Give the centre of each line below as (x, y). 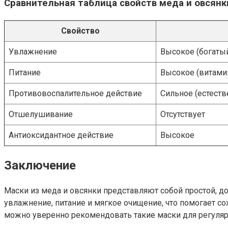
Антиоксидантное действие (61, 135)
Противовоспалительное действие (75, 93)
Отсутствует (183, 114)
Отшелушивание (41, 114)
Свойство (80, 31)
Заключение (40, 165)
